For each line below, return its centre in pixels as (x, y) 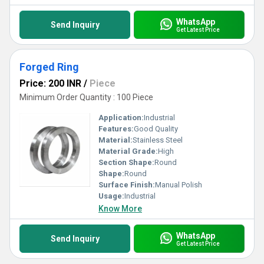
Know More (120, 209)
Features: (116, 129)
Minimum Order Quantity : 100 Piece (86, 97)
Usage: (111, 196)
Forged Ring (49, 67)
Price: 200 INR (50, 83)
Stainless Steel (158, 140)
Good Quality (156, 129)
